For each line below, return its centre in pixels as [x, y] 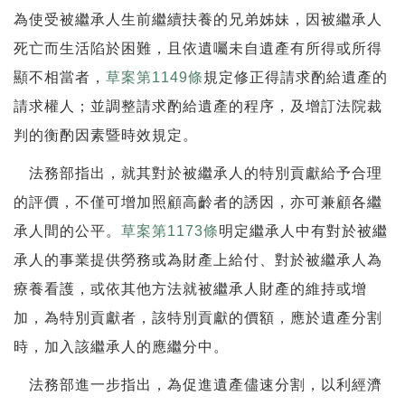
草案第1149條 [155, 77]
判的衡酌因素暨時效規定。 [106, 135]
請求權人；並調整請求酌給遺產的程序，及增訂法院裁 [198, 106]
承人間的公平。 [67, 231]
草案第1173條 [170, 231]
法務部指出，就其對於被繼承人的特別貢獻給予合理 [198, 173]
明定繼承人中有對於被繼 [303, 231]
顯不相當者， [60, 77]
